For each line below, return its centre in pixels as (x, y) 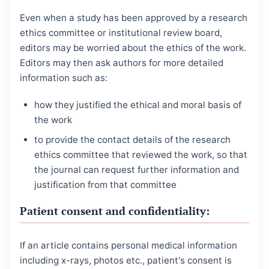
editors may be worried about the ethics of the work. (133, 47)
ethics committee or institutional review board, (121, 32)
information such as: (64, 77)
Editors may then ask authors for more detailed (122, 62)
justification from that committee (105, 184)
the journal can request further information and (137, 169)
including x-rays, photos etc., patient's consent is (126, 260)
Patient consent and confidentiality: (115, 210)
